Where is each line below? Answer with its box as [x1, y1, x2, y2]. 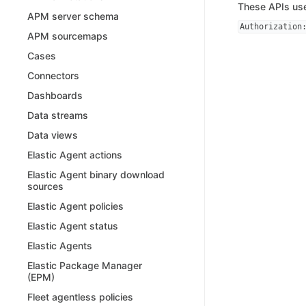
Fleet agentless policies [27, 291, 133, 303]
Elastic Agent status [27, 220, 118, 232]
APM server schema [27, 10, 119, 23]
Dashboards [27, 89, 83, 102]
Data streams [27, 109, 88, 122]
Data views [27, 129, 78, 141]
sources [27, 180, 64, 193]
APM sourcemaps [27, 30, 108, 42]
